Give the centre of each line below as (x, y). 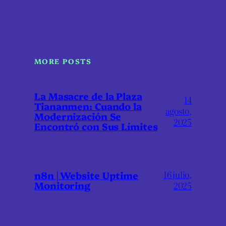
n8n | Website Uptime (86, 175)
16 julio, (178, 174)
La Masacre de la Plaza (88, 96)
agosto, (178, 110)
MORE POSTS (63, 61)
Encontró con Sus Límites (96, 126)
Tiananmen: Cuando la (88, 106)
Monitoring (63, 185)
